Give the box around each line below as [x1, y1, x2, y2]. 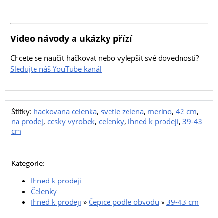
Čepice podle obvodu [89, 197, 159, 207]
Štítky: [11, 106, 34, 116]
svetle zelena [101, 106, 144, 116]
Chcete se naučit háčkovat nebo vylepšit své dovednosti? [10, 53, 199, 63]
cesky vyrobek [47, 116, 95, 126]
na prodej [11, 116, 43, 126]
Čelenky [31, 186, 57, 196]
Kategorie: [11, 158, 45, 168]
